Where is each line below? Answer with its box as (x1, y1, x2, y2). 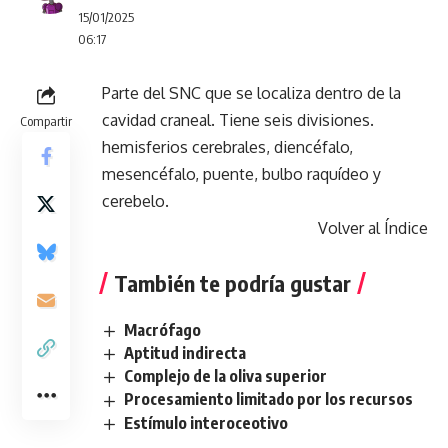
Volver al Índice (318, 218, 428, 238)
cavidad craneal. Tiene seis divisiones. (102, 110, 374, 130)
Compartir (20, 113, 72, 129)
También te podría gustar (114, 269, 351, 297)
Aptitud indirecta (124, 343, 247, 364)
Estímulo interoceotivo (124, 412, 289, 433)
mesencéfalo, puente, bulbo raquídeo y (102, 164, 381, 184)
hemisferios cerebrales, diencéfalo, (102, 137, 353, 157)
